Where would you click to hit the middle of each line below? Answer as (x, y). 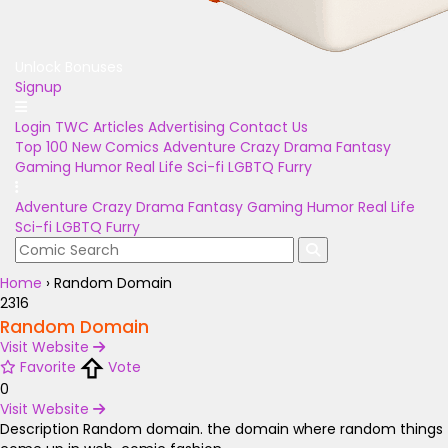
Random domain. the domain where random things (263, 429)
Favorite (48, 367)
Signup (38, 87)
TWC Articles (99, 127)
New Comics (115, 147)
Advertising (186, 127)
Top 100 (41, 147)
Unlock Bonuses (69, 67)
